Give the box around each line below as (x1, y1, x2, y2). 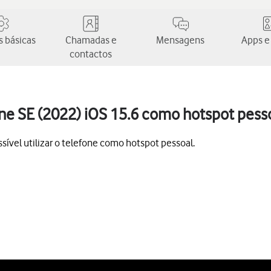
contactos (70, 48, 112, 60)
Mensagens (156, 34, 204, 46)
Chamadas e (65, 34, 117, 46)
